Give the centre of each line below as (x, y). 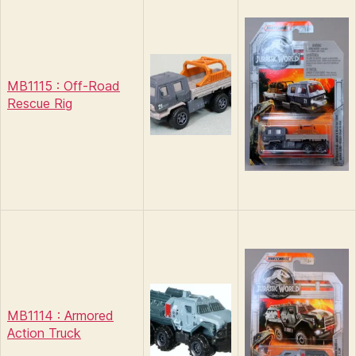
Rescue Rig (40, 103)
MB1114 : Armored (60, 315)
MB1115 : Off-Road (64, 85)
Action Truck (44, 333)
